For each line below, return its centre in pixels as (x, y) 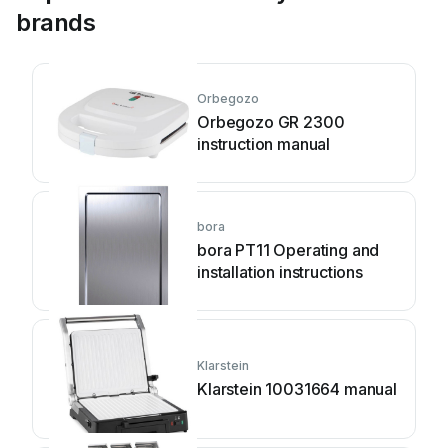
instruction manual (264, 144)
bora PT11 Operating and (288, 250)
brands (56, 22)
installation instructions (280, 272)
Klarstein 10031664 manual (297, 389)
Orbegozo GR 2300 (271, 122)
